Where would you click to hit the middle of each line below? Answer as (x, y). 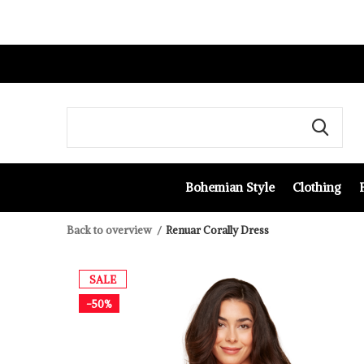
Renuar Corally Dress (217, 230)
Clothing (316, 187)
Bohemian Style (230, 187)
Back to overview (109, 230)
